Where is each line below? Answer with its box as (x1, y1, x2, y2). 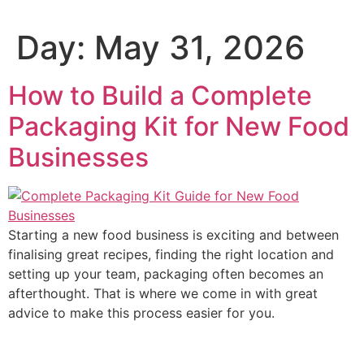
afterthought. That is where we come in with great (8, 284, 318, 301)
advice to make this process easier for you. (8, 304, 275, 321)
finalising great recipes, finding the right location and (8, 245, 334, 262)
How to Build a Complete (8, 79, 312, 111)
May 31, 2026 (94, 27, 305, 67)
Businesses (8, 141, 149, 173)
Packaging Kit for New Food (8, 110, 349, 142)
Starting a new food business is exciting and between (8, 226, 339, 243)
